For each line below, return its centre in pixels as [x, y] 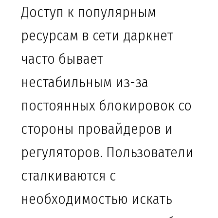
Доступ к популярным [89, 12]
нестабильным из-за [85, 82]
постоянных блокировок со [106, 106]
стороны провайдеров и [97, 129]
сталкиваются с [68, 176]
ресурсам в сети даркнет [97, 36]
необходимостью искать [97, 199]
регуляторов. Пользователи [107, 153]
